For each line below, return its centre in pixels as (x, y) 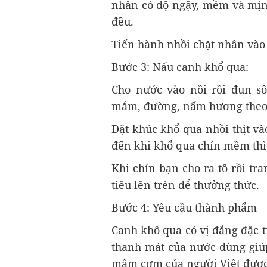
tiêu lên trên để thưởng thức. (185, 185)
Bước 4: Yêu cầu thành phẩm (184, 208)
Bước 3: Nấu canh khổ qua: (180, 67)
